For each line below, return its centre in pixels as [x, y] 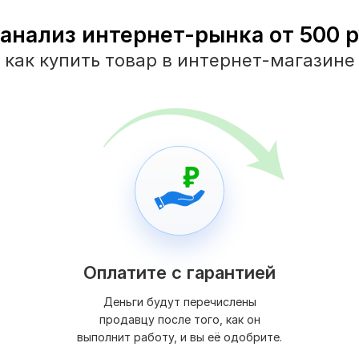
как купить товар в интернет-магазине [179, 61]
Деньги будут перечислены [179, 302]
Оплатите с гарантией [179, 273]
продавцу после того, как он [179, 320]
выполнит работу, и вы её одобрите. [179, 337]
